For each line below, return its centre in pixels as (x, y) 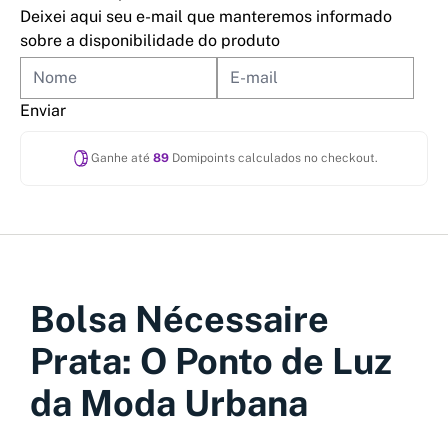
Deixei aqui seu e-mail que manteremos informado (206, 16)
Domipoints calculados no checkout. (273, 158)
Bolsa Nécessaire (179, 318)
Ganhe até (121, 158)
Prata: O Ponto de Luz (211, 360)
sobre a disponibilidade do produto (150, 40)
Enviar (43, 110)
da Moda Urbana (169, 402)
